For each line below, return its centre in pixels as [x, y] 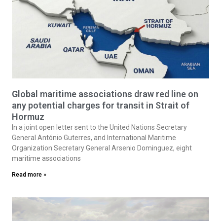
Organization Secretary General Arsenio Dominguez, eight [102, 148]
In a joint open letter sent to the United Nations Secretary [99, 127]
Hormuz [28, 116]
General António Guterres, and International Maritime [94, 137]
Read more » [29, 174]
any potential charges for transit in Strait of [101, 105]
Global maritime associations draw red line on [105, 94]
